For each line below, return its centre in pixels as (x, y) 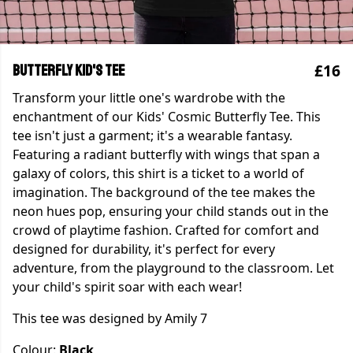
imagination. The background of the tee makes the (164, 192)
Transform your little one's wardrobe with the (149, 98)
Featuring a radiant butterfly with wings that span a (166, 154)
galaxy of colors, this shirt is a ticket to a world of (158, 173)
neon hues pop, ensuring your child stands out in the (171, 211)
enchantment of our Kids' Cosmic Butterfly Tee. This (167, 117)
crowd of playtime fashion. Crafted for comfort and (166, 230)
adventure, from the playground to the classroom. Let (173, 268)
